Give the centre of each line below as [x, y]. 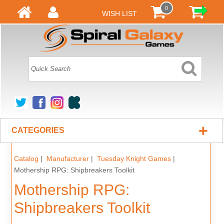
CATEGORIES [38, 130]
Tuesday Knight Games [134, 159]
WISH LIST [119, 13]
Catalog [26, 159]
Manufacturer [67, 159]
